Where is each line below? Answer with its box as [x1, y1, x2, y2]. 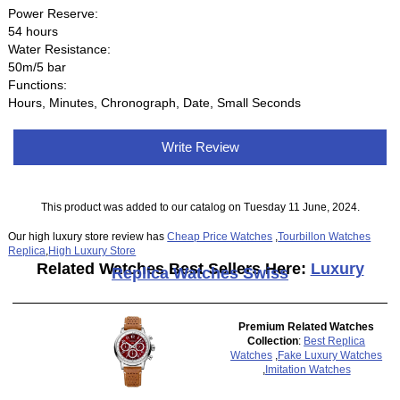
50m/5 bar [8, 59, 67, 74]
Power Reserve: [8, 5, 99, 21]
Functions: [8, 77, 68, 92]
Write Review [157, 138, 243, 154]
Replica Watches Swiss [112, 264, 288, 283]
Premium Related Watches [238, 320, 375, 332]
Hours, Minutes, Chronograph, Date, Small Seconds [8, 95, 302, 110]
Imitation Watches [264, 362, 351, 375]
